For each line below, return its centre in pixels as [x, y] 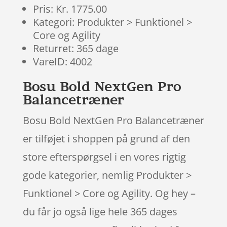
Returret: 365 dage [75, 48]
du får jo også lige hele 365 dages [100, 211]
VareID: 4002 [62, 61]
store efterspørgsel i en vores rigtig [104, 157]
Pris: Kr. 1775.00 [70, 9]
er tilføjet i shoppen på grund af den [106, 138]
